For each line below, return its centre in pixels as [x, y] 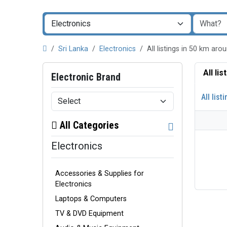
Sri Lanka [73, 49]
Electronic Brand [86, 77]
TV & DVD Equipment [89, 213]
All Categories [88, 125]
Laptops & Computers [91, 199]
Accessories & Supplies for [100, 173]
